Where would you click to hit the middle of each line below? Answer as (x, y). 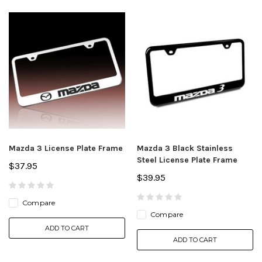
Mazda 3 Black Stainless (185, 148)
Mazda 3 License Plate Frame (66, 148)
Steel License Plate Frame (187, 160)
